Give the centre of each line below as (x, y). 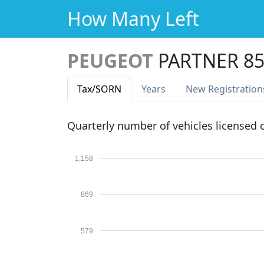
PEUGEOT (110, 60)
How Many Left (133, 19)
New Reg (205, 89)
